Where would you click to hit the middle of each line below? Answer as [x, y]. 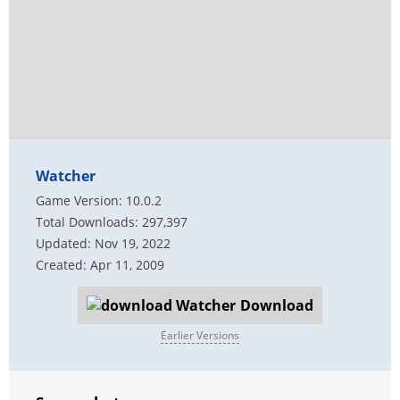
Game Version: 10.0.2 [99, 200]
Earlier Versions [200, 335]
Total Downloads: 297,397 [112, 222]
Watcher [66, 176]
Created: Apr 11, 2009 [100, 265]
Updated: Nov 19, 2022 [103, 243]
